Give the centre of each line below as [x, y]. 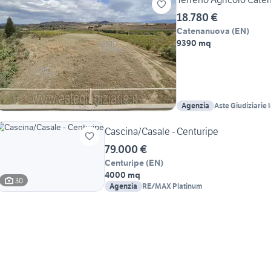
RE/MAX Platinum [172, 186]
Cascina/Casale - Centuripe [162, 132]
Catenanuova [203, 31]
